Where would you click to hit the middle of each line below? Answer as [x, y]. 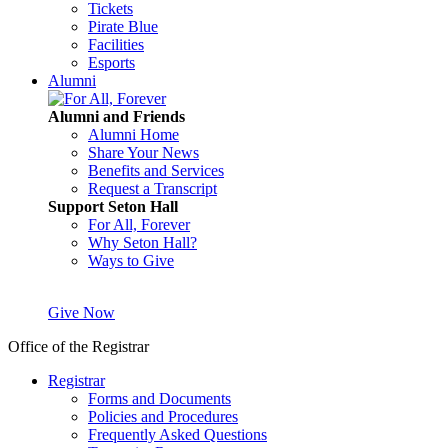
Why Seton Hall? [142, 242]
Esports [111, 62]
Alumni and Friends [116, 116]
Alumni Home [133, 134]
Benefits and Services [156, 170]
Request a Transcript [152, 188]
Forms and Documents [159, 398]
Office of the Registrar [78, 346]
